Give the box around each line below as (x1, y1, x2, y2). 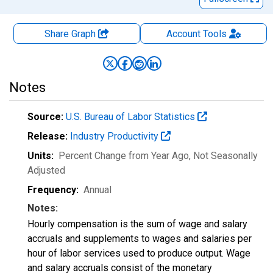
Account (166, 28, 200, 40)
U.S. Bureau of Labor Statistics (66, 111, 197, 122)
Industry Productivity (70, 130, 161, 142)
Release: (27, 130, 68, 142)
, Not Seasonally (189, 150, 258, 161)
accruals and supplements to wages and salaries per (27, 233, 252, 244)
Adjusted (27, 165, 65, 176)
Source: (27, 111, 63, 122)
